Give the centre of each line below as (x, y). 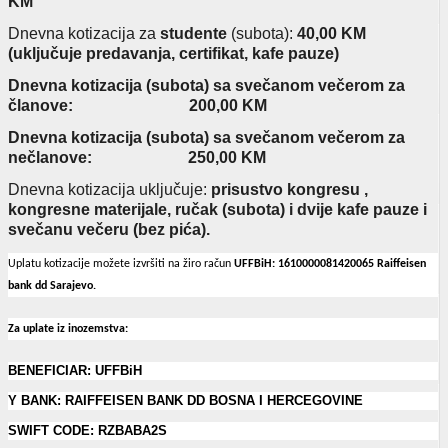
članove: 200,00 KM (137, 105)
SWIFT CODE (49, 430)
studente (193, 33)
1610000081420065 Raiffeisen (352, 263)
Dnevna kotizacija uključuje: (109, 189)
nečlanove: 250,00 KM (137, 157)
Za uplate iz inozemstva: (68, 329)
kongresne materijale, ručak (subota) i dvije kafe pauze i (217, 209)
